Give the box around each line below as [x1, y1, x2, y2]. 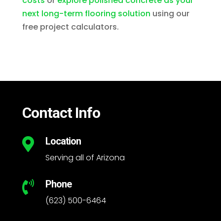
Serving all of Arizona [45, 152, 125, 164]
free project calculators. [22, 21, 119, 33]
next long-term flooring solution [22, 8, 150, 20]
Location [45, 135, 81, 147]
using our [150, 8, 189, 20]
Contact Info [22, 104, 100, 122]
